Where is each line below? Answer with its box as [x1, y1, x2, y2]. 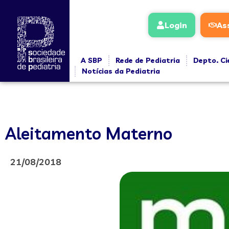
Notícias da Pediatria [81, 66, 160, 76]
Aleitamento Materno [5, 123, 172, 144]
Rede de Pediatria [115, 56, 180, 65]
